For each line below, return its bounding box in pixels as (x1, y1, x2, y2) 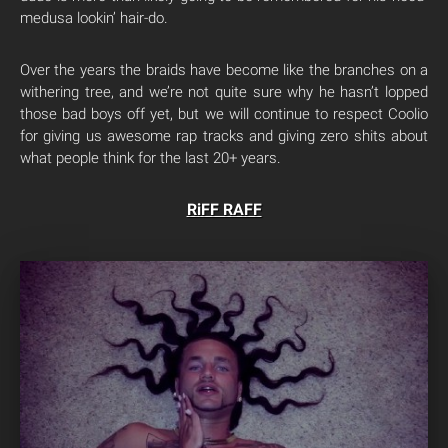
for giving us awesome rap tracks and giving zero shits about (20, 127, 428, 145)
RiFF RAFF (186, 200, 262, 219)
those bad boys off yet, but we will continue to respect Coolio (20, 105, 428, 123)
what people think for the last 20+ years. (20, 149, 281, 167)
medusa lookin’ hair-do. (20, 9, 168, 27)
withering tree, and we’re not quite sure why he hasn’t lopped (20, 83, 428, 101)
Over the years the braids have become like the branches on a (20, 61, 428, 79)
